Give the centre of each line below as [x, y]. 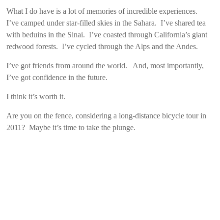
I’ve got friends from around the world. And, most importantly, [105, 65]
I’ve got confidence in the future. [57, 77]
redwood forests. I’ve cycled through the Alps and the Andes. [102, 46]
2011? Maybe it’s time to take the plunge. [71, 127]
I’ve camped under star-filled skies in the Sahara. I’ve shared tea [106, 23]
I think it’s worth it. [36, 96]
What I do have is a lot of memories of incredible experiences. [103, 11]
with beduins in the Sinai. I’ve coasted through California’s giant [107, 34]
